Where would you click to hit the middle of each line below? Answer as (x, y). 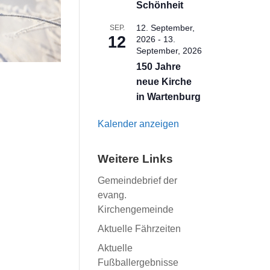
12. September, (166, 28)
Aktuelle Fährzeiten (140, 229)
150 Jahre (159, 67)
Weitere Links (136, 159)
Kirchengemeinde (136, 209)
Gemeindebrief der (138, 181)
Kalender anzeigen (139, 124)
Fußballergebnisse (138, 262)
